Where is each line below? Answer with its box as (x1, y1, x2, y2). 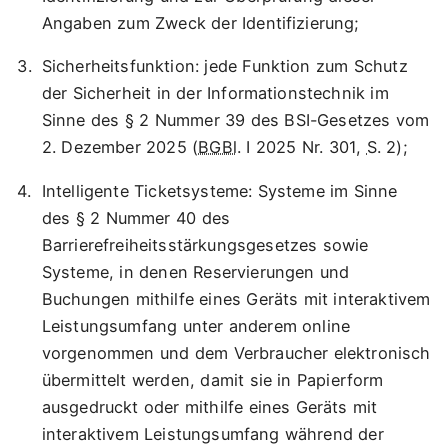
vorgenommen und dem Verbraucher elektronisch (41, 342, 431, 363)
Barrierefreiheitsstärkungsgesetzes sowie (41, 234, 369, 255)
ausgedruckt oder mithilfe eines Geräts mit (41, 396, 378, 417)
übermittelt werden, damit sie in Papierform (41, 369, 384, 390)
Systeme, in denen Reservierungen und (41, 261, 350, 282)
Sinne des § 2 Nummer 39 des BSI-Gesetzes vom (41, 110, 430, 131)
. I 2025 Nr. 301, (236, 137, 367, 158)
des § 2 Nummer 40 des (41, 207, 231, 228)
